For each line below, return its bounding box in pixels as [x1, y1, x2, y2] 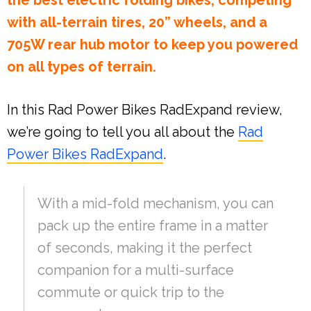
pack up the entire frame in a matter [37, 217, 268, 235]
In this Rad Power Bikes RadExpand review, [7, 101, 283, 119]
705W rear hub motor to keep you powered [7, 36, 298, 53]
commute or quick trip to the [37, 284, 224, 301]
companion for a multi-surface [37, 262, 234, 279]
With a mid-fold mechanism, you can [37, 195, 274, 212]
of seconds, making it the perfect [37, 239, 252, 257]
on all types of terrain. [7, 58, 156, 76]
